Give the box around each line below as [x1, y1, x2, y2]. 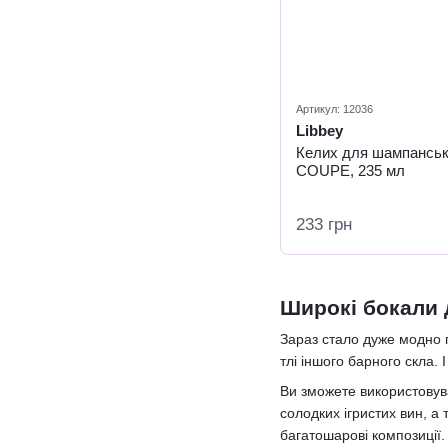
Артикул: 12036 [296, 103, 373, 115]
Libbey [296, 122, 343, 139]
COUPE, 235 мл [296, 162, 405, 179]
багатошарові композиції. [280, 427, 445, 444]
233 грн [296, 215, 352, 234]
